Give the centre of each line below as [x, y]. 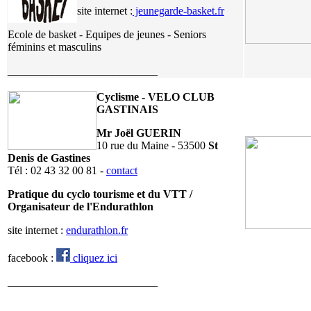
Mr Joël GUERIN [139, 133]
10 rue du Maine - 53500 [152, 145]
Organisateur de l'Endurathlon [81, 206]
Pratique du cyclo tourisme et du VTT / [100, 194]
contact [122, 170]
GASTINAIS [127, 109]
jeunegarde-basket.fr [178, 10]
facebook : [32, 258]
